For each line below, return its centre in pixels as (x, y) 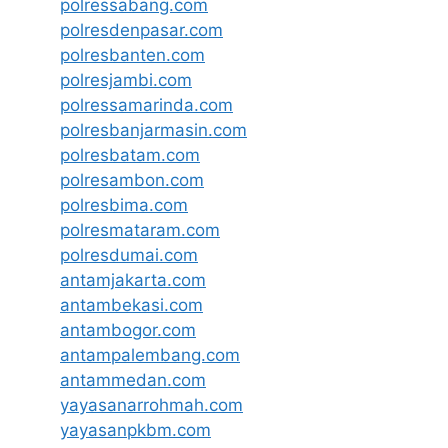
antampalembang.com (150, 354)
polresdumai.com (129, 254)
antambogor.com (128, 329)
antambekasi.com (131, 304)
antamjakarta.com (133, 279)
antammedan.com (133, 379)
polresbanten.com (132, 54)
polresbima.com (124, 204)
